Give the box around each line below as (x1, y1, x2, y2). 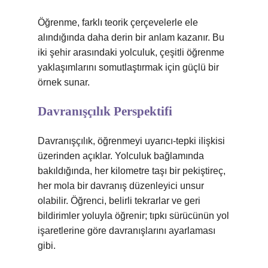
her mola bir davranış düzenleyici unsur (38, 181, 204, 191)
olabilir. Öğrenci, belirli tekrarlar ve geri (38, 196, 200, 206)
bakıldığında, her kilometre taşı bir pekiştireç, (38, 166, 226, 176)
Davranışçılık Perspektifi (38, 104, 172, 118)
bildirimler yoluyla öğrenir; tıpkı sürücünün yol (38, 211, 229, 221)
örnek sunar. (38, 77, 90, 87)
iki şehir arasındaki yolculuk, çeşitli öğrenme (38, 47, 224, 57)
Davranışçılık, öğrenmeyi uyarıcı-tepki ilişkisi (38, 136, 225, 146)
